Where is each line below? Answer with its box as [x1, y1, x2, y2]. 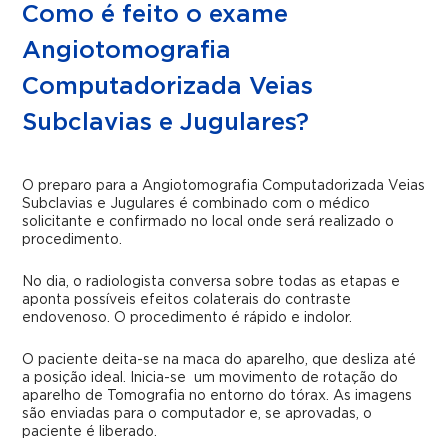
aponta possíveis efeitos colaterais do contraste [22, 293, 352, 307]
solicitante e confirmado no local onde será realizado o [22, 215, 395, 229]
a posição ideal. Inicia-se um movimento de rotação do [22, 371, 399, 385]
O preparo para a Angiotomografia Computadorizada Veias [22, 179, 426, 193]
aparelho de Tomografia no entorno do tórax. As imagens [22, 389, 413, 403]
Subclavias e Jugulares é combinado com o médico [22, 197, 371, 211]
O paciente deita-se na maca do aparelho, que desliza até [22, 353, 417, 367]
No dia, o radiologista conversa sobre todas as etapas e [22, 275, 401, 289]
